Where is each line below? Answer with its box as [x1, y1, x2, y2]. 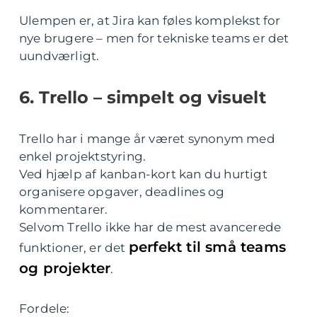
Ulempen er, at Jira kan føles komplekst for [19, 13, 281, 28]
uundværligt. [19, 49, 100, 63]
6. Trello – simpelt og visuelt [19, 87, 266, 108]
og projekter [19, 260, 111, 277]
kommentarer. [19, 202, 108, 217]
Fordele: [19, 301, 70, 316]
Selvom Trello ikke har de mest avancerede [19, 220, 282, 234]
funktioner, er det [19, 241, 129, 255]
